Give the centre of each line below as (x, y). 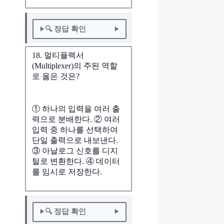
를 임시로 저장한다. (67, 171)
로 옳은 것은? (56, 76)
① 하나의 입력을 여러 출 (76, 108)
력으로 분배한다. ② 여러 (76, 119)
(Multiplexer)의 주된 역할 (75, 66)
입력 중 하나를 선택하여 (75, 129)
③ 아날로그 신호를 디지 (75, 150)
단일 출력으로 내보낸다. (75, 140)
